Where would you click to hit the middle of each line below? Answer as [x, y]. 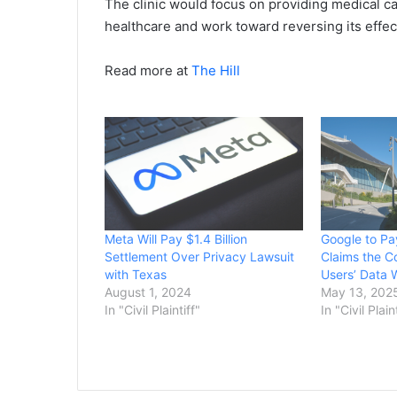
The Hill [216, 71]
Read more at [148, 71]
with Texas [136, 275]
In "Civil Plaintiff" [152, 310]
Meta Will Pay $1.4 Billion [176, 239]
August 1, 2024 [148, 292]
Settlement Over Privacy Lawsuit [199, 257]
